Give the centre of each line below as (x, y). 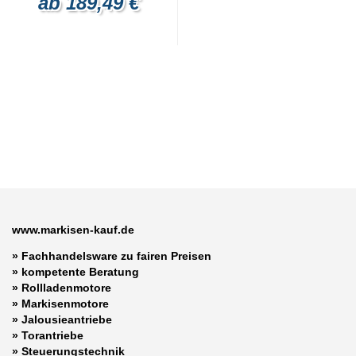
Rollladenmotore (66, 288)
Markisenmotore (65, 304)
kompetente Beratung (80, 272)
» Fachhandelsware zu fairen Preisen (112, 256)
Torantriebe (52, 336)
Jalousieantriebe (67, 320)
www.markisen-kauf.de (73, 230)
